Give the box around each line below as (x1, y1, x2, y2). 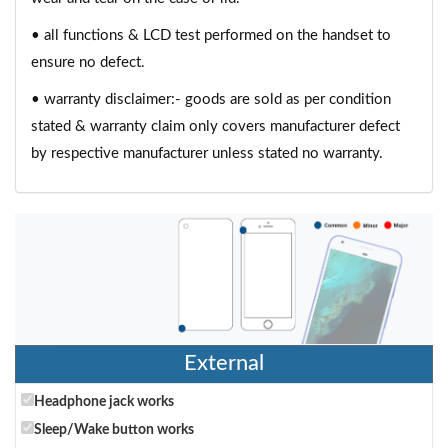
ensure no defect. (31, 55, 145, 70)
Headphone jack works (34, 394, 174, 409)
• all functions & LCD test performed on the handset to (31, 28, 391, 43)
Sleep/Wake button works (34, 422, 194, 437)
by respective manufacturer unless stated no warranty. (31, 146, 383, 161)
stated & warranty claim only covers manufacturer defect (31, 119, 400, 134)
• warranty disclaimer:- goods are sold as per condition (31, 92, 391, 107)
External (184, 351, 264, 374)
